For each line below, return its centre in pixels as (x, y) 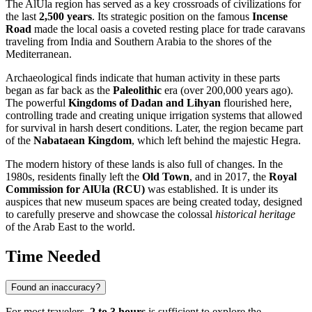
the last (22, 17)
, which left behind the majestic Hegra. (216, 141)
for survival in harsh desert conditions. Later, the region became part (154, 128)
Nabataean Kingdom (83, 141)
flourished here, (256, 103)
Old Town (166, 177)
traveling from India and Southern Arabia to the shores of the (139, 42)
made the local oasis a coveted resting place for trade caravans (168, 29)
